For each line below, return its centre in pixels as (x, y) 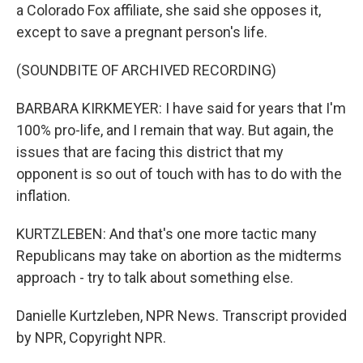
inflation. (43, 196)
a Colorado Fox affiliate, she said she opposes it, (169, 10)
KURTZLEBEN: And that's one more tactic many (167, 234)
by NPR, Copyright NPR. (91, 337)
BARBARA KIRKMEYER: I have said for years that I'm (181, 108)
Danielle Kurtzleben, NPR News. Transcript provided (181, 316)
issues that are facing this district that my (150, 152)
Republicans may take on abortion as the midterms (179, 256)
